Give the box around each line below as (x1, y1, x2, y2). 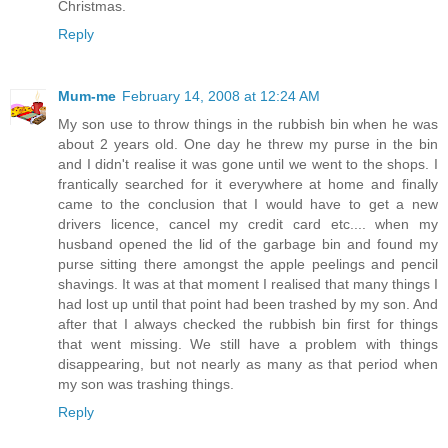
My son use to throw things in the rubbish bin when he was (58, 116, 438, 133)
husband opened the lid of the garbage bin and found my (58, 236, 438, 253)
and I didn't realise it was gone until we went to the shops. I (58, 156, 438, 173)
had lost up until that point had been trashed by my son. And (58, 296, 438, 313)
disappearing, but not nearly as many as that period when (58, 356, 438, 373)
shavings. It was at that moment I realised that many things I (58, 276, 438, 293)
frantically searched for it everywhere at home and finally (58, 176, 438, 193)
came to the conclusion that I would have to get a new (58, 196, 438, 213)
